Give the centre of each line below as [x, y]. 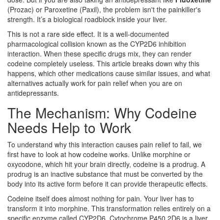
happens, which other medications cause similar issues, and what [109, 73]
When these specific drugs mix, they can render [117, 54]
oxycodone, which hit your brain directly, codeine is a [90, 164]
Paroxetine [61, 10]
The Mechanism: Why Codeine [102, 113]
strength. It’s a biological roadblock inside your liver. [87, 19]
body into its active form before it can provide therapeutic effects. [108, 184]
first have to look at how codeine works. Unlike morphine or [99, 154]
